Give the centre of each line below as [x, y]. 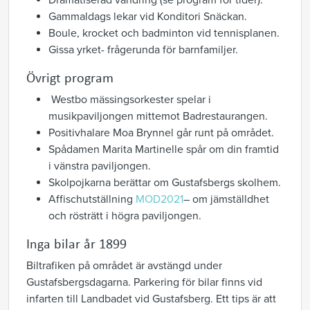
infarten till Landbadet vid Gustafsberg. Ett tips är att [151, 299]
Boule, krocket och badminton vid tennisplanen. [164, 33]
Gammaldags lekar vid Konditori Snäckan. [148, 17]
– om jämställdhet [226, 199]
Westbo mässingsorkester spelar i [130, 100]
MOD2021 [159, 199]
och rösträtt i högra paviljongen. [125, 216]
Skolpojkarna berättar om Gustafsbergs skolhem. [165, 183]
